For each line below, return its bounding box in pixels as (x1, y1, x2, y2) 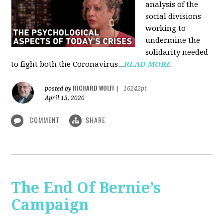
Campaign (11, 196, 89, 214)
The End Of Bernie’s (11, 179, 161, 197)
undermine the (145, 35, 201, 45)
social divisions (145, 11, 202, 21)
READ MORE (124, 59, 172, 69)
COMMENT (27, 114, 62, 125)
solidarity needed (145, 47, 209, 57)
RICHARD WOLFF (73, 83, 115, 92)
